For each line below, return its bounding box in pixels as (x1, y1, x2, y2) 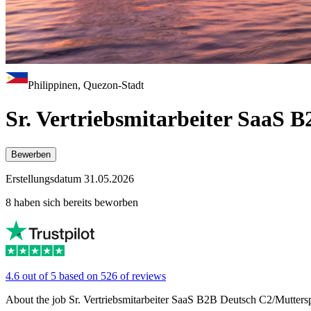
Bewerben (11, 149, 51, 160)
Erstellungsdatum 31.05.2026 (6, 172, 134, 185)
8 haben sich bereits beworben (6, 196, 138, 208)
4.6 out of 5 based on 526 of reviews (6, 269, 166, 282)
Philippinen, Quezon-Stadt (28, 79, 144, 91)
